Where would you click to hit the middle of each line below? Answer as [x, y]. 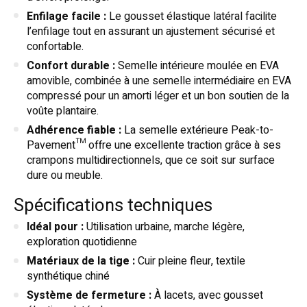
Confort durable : [71, 65]
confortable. [55, 46]
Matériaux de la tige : [81, 261]
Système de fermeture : [89, 296]
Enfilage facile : [66, 16]
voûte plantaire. [63, 111]
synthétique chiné [68, 277]
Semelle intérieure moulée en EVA [197, 65]
